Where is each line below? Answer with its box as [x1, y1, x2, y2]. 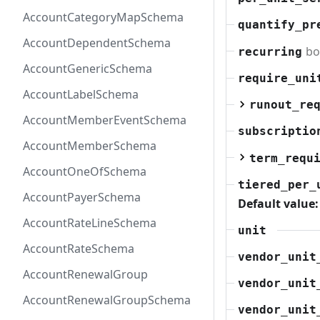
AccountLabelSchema [23, 86, 139, 102]
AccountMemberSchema [23, 138, 156, 154]
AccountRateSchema [23, 241, 134, 256]
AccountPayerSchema [23, 189, 141, 205]
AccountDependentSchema [23, 35, 171, 51]
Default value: [238, 195, 319, 211]
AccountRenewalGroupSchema [23, 292, 191, 308]
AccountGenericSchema [23, 61, 152, 76]
